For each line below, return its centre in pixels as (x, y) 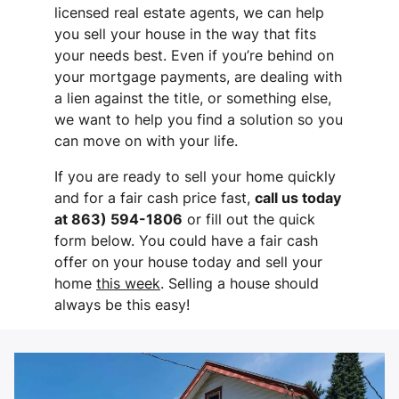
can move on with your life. (147, 141)
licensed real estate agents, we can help (190, 13)
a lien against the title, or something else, (193, 98)
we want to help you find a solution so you (199, 120)
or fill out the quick (249, 220)
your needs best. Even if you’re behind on (195, 56)
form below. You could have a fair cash (187, 241)
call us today (298, 198)
